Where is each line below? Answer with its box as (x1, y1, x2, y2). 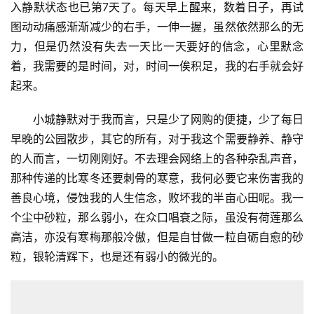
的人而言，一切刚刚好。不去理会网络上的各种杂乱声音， (11, 151, 303, 166)
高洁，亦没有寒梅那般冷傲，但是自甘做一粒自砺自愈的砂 (11, 230, 303, 245)
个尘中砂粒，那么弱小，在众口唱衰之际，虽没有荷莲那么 (11, 210, 303, 225)
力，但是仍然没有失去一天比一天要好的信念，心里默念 (11, 39, 303, 54)
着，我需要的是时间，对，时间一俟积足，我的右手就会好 (11, 59, 303, 74)
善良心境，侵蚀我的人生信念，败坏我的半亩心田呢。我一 (11, 191, 303, 205)
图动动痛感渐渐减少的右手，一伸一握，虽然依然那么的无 (11, 20, 303, 34)
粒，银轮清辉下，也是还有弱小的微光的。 (11, 250, 224, 264)
